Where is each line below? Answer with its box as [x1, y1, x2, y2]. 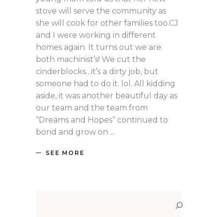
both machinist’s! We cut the [36, 55, 146, 64]
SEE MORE [46, 149, 85, 157]
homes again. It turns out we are [36, 43, 161, 52]
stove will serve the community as [36, 6, 166, 15]
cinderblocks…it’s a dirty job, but [36, 67, 158, 76]
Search [35, 192, 61, 201]
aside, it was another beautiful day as [36, 91, 177, 100]
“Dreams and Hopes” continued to [36, 115, 168, 124]
